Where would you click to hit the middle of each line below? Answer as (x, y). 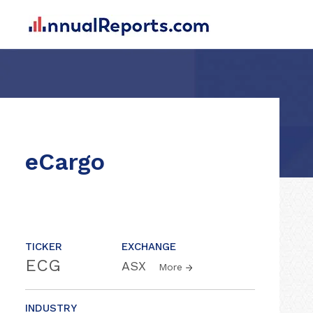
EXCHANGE (149, 247)
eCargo (65, 161)
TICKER (44, 247)
